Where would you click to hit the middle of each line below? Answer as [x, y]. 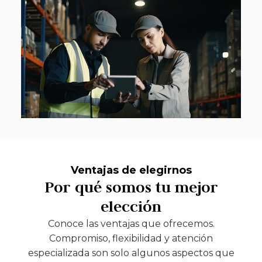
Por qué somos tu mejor [131, 187]
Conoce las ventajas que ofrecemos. [131, 224]
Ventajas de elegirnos [131, 170]
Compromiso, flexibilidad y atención [131, 239]
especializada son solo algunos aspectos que [131, 253]
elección [131, 207]
